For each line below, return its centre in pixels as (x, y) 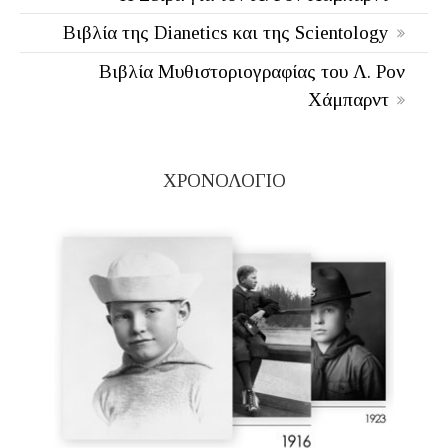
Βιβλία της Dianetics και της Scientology (226, 33)
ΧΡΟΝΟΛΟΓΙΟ (224, 180)
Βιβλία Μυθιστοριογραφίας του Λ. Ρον (252, 71)
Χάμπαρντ (348, 99)
